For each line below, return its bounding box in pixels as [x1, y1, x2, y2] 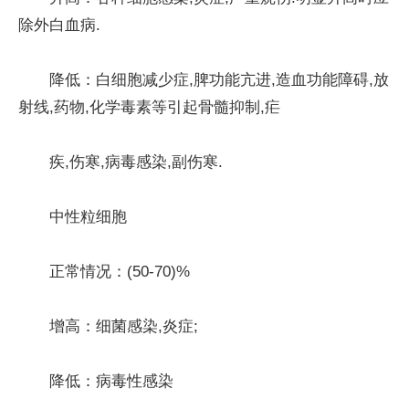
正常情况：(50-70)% [49, 262, 190, 280]
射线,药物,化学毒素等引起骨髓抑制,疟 [18, 98, 280, 116]
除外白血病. [18, 16, 100, 34]
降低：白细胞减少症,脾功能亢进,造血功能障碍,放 [49, 70, 389, 89]
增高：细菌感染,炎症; [49, 317, 198, 335]
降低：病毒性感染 [49, 372, 173, 390]
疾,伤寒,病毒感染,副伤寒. [49, 152, 223, 171]
